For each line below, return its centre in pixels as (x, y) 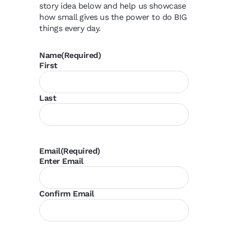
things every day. (70, 28)
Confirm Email (67, 194)
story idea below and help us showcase (113, 6)
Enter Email (61, 161)
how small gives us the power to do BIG (113, 17)
